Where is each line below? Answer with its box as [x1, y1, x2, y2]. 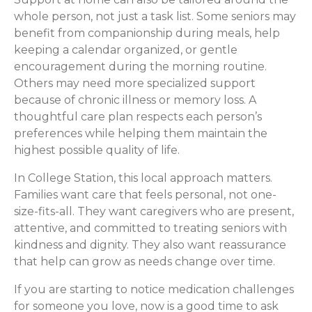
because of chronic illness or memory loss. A [14, 93, 256, 107]
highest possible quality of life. [14, 143, 180, 157]
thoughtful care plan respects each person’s [14, 109, 262, 123]
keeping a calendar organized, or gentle [14, 42, 237, 56]
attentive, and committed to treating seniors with [14, 221, 287, 235]
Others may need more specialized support [14, 76, 256, 90]
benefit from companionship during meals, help [14, 26, 280, 40]
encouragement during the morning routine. [14, 59, 267, 73]
